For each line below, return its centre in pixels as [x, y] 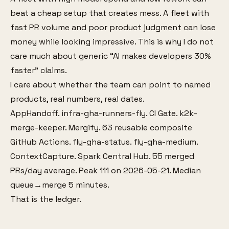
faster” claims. [39, 70]
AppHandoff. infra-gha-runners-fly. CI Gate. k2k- [104, 113]
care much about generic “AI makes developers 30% [111, 56]
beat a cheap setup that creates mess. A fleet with [110, 13]
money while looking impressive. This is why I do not [112, 42]
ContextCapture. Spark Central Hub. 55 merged [102, 156]
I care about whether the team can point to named [110, 85]
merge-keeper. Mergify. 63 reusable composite [101, 128]
